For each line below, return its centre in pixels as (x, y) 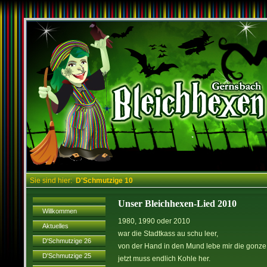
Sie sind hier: (51, 181)
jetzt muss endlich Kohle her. (164, 259)
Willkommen (60, 211)
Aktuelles (55, 226)
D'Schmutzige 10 (104, 181)
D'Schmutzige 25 (67, 256)
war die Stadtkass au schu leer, (168, 234)
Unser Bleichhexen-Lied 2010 (177, 204)
